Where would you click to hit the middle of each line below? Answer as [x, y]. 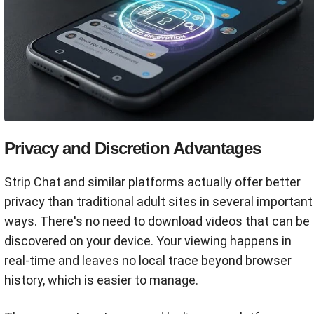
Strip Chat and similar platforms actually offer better [152, 182]
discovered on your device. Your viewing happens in [148, 241]
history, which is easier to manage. [101, 280]
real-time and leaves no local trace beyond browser [148, 261]
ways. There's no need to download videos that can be [157, 221]
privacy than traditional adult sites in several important [158, 202]
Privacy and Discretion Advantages [132, 149]
